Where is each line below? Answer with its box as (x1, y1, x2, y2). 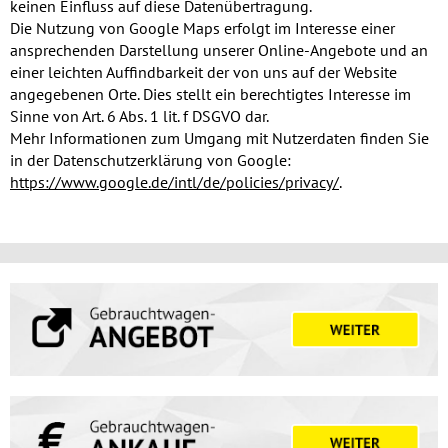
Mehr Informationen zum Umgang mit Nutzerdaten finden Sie (10, 128, 429, 149)
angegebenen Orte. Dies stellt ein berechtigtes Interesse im (10, 84, 411, 105)
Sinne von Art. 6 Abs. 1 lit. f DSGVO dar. (10, 106, 269, 127)
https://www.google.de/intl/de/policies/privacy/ (10, 172, 339, 193)
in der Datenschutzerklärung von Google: (10, 150, 291, 171)
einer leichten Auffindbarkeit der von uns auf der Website (10, 62, 397, 83)
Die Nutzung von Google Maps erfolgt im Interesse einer (10, 18, 395, 39)
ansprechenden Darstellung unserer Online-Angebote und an (10, 40, 428, 61)
